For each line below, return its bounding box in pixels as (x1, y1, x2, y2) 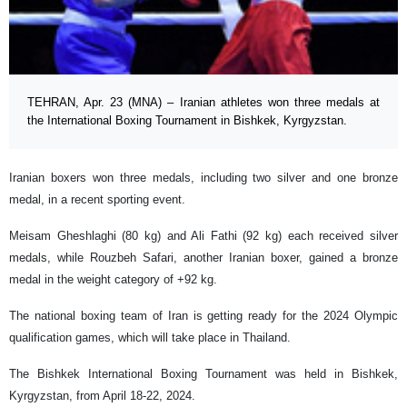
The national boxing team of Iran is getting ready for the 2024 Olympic (9, 308, 398, 323)
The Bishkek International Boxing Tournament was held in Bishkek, (9, 366, 398, 381)
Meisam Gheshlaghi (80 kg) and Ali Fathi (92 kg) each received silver (9, 228, 398, 243)
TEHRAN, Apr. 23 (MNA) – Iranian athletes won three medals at (27, 94, 380, 109)
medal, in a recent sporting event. (9, 192, 185, 206)
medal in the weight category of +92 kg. (9, 272, 217, 286)
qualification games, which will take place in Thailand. (9, 330, 291, 344)
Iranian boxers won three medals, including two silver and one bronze (9, 170, 398, 184)
